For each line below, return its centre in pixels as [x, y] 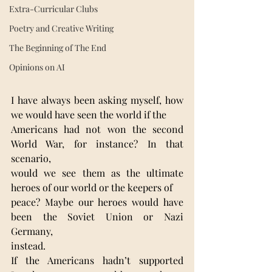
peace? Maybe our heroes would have [97, 202]
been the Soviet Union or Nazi [97, 216]
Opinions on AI [37, 67]
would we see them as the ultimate [97, 172]
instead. [28, 245]
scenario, [31, 158]
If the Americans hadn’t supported [97, 260]
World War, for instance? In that [97, 143]
